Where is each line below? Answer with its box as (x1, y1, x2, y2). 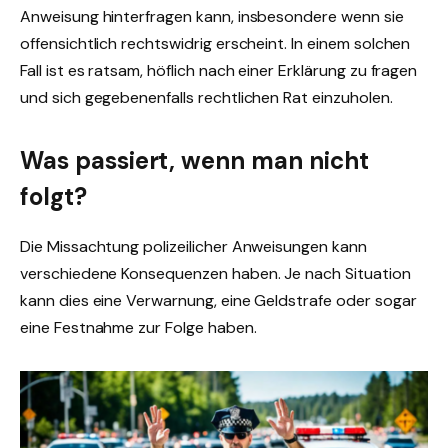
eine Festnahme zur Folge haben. (20, 317, 257, 339)
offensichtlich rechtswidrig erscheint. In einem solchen (20, 33, 411, 55)
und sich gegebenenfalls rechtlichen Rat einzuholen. (20, 87, 393, 109)
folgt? (20, 181, 87, 213)
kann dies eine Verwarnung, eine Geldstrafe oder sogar (20, 290, 417, 312)
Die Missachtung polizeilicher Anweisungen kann (20, 236, 367, 258)
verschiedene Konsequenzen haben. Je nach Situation (20, 263, 411, 285)
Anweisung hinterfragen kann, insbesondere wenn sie (20, 6, 404, 28)
